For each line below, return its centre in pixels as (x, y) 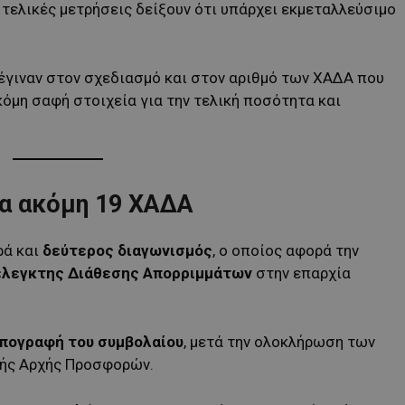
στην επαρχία (301, 273)
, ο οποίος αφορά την (286, 250)
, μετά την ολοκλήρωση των (279, 341)
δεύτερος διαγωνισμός (127, 250)
